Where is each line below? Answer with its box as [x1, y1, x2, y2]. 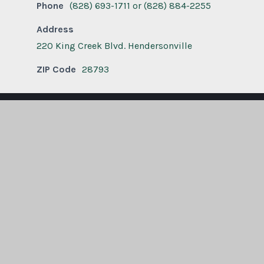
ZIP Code [37, 64, 76, 75]
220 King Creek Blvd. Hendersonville [37, 40, 192, 52]
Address [37, 24, 74, 35]
